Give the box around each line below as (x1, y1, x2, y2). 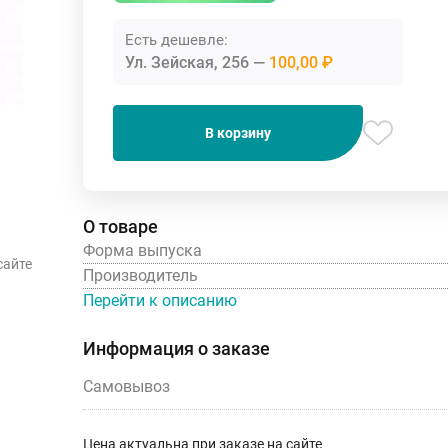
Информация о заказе (83, 337, 270, 359)
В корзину (205, 124, 271, 141)
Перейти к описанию (83, 290, 237, 310)
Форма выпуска (83, 240, 202, 260)
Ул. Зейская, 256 (125, 52, 253, 72)
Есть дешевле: (125, 30, 228, 49)
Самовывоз (83, 376, 170, 396)
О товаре (83, 215, 158, 237)
